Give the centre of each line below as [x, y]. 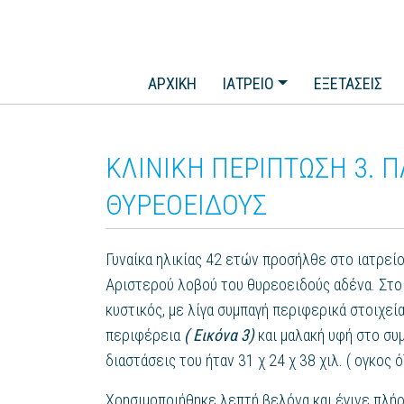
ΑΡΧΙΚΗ [173, 84]
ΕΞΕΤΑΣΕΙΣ [348, 84]
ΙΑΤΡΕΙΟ [248, 84]
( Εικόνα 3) [219, 335]
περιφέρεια [145, 335]
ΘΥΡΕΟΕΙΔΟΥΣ [186, 205]
